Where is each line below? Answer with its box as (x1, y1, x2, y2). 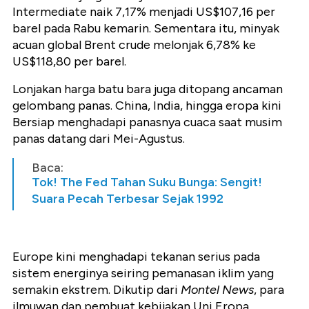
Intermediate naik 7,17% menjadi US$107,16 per (12, 3, 275, 19)
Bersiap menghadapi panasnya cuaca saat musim (12, 114, 282, 130)
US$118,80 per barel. (12, 53, 126, 69)
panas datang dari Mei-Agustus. (12, 130, 185, 146)
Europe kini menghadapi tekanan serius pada (12, 248, 260, 264)
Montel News (181, 281, 254, 297)
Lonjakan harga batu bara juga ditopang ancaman (12, 81, 283, 97)
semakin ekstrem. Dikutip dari (12, 281, 181, 297)
